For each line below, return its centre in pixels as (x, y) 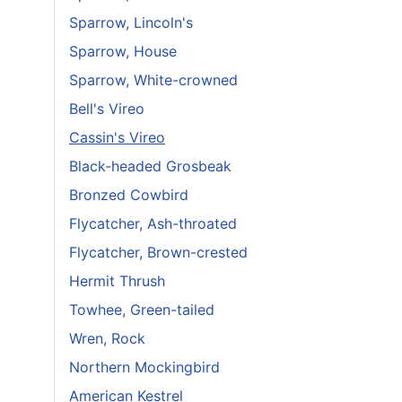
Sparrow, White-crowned (153, 80)
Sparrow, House (123, 51)
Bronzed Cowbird (129, 195)
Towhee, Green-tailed (142, 310)
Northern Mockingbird (144, 367)
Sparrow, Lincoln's (131, 22)
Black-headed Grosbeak (150, 166)
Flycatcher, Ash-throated (153, 223)
